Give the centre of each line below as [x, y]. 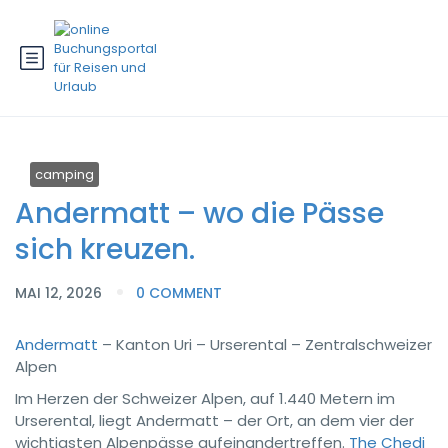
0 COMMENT [179, 293]
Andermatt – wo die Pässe [199, 213]
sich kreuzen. [105, 249]
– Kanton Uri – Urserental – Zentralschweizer [265, 344]
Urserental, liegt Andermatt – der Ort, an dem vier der [214, 420]
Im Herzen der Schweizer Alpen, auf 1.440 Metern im [205, 398]
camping [64, 174]
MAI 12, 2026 [60, 293]
